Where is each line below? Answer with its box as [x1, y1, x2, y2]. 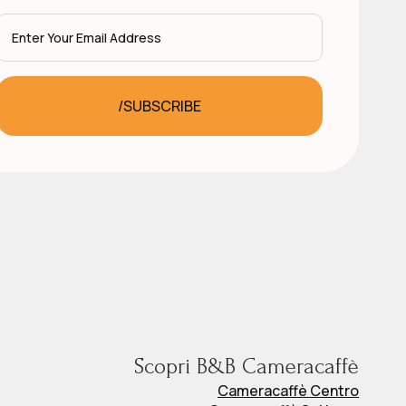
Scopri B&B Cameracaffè [134, 354, 359, 379]
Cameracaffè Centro [217, 381, 359, 401]
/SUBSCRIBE [117, 96, 201, 116]
